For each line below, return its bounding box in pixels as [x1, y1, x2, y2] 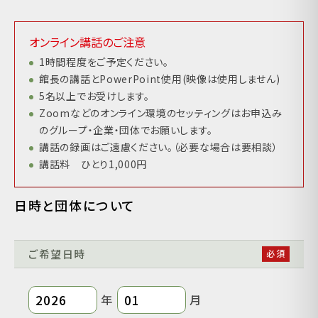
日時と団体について [14, 196, 136, 214]
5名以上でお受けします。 [39, 89, 150, 103]
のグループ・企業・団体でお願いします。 [39, 123, 213, 137]
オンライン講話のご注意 [29, 33, 146, 50]
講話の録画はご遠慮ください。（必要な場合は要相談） [39, 140, 278, 154]
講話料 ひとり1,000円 [39, 157, 148, 171]
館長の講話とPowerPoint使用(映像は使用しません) [39, 72, 280, 86]
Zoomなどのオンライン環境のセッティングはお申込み [39, 106, 283, 120]
